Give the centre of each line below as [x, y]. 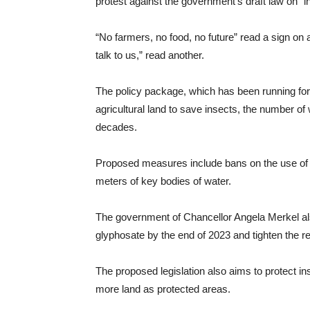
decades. [116, 127]
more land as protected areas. [163, 289]
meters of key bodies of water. [163, 181]
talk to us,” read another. [150, 55]
